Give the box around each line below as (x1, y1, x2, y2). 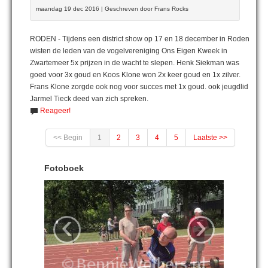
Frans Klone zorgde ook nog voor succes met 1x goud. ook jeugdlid (30, 82, 248, 91)
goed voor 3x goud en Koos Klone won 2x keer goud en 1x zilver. (30, 70, 240, 79)
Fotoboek (44, 163, 84, 173)
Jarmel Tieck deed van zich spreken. (30, 94, 148, 103)
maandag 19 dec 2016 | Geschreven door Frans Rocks (36, 5, 188, 12)
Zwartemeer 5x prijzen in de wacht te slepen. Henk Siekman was (30, 58, 239, 67)
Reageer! (40, 106, 71, 115)
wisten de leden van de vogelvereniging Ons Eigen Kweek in (30, 46, 227, 55)
